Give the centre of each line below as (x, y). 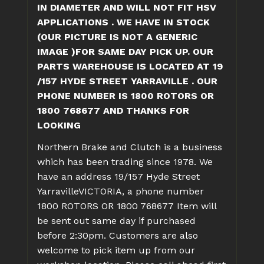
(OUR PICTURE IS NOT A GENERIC (117, 37)
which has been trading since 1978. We (125, 161)
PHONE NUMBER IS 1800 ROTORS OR (126, 95)
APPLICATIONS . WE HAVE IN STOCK (123, 22)
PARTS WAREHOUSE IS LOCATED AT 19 (130, 66)
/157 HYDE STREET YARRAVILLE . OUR (127, 81)
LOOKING (59, 125)
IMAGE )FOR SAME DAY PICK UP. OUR (125, 51)
